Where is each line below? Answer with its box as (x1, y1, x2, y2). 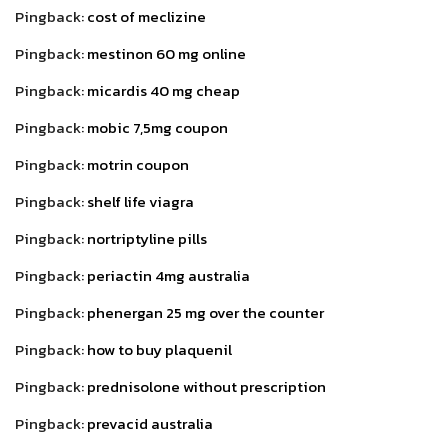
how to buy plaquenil (87, 337, 232, 361)
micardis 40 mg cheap (87, 78, 240, 102)
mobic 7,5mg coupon (87, 115, 228, 139)
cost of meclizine (87, 4, 206, 28)
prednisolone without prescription (87, 374, 326, 398)
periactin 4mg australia (87, 263, 250, 287)
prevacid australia (87, 411, 213, 435)
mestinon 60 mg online (87, 41, 246, 65)
